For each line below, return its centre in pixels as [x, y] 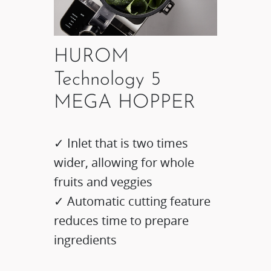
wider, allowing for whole [124, 163]
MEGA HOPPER [125, 103]
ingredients [86, 240]
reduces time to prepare [122, 221]
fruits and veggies [103, 182]
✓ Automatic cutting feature [132, 201]
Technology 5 [108, 80]
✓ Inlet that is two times [121, 143]
